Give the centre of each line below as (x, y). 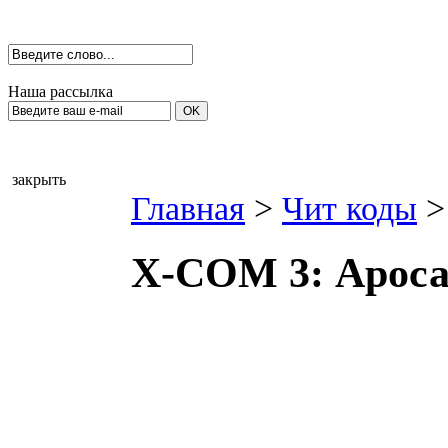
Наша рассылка (60, 91)
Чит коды (349, 208)
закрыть (39, 179)
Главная (188, 208)
